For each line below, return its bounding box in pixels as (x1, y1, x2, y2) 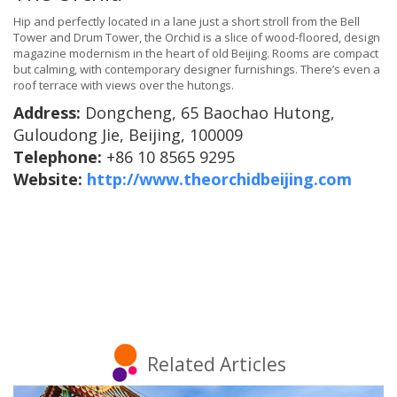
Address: (13, 102, 85, 124)
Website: (13, 168, 87, 191)
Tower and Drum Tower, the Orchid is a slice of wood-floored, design (13, 29, 380, 46)
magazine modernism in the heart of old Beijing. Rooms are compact (13, 45, 378, 62)
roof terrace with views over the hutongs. (13, 77, 234, 94)
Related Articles (146, 352, 286, 378)
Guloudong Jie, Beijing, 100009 (13, 124, 243, 146)
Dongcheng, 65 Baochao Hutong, (85, 102, 335, 124)
